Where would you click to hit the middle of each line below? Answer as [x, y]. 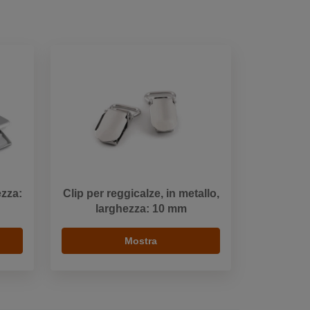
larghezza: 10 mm [141, 208]
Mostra [141, 240]
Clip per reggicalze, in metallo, [141, 193]
